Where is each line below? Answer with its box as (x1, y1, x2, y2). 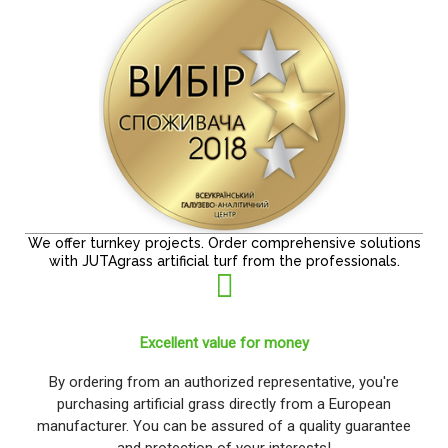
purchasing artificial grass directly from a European (57, 394, 391, 413)
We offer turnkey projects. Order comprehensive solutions (27, 234, 421, 251)
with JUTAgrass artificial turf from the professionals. (48, 252, 400, 269)
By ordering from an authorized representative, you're (49, 372, 399, 391)
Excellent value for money (139, 333, 309, 352)
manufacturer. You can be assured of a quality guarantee (37, 416, 411, 435)
